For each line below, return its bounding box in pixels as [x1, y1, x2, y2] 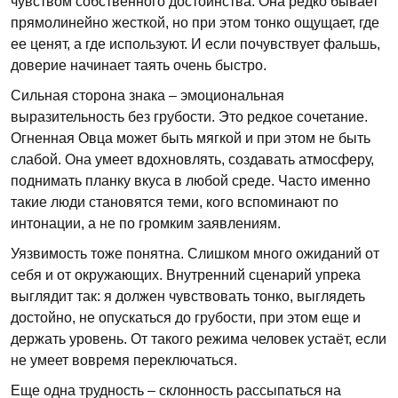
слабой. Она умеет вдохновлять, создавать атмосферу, [11, 152, 374, 167]
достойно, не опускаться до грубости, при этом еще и [11, 310, 361, 325]
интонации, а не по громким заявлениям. [11, 216, 281, 231]
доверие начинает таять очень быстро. [11, 58, 267, 73]
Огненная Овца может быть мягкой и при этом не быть [11, 131, 370, 146]
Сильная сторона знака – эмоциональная [11, 88, 284, 103]
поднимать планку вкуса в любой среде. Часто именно [11, 173, 370, 188]
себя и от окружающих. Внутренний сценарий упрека [11, 267, 361, 283]
